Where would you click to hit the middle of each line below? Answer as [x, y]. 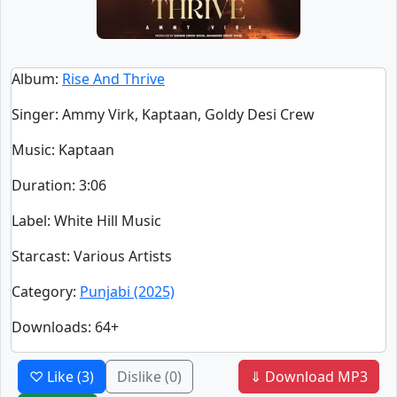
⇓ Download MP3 [309, 377]
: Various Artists [119, 256]
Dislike [141, 377]
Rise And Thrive [113, 79]
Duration [42, 185]
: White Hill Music [104, 221]
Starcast [39, 256]
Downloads [50, 327]
